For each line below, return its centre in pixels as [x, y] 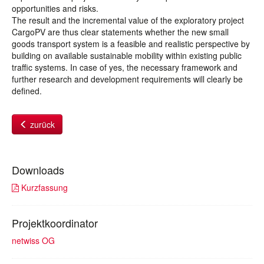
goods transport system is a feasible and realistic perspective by [131, 44]
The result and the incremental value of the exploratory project [128, 20]
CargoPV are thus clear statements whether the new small [120, 32]
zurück [41, 124]
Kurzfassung [43, 187]
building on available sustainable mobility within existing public [127, 55]
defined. [27, 91]
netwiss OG [33, 240]
